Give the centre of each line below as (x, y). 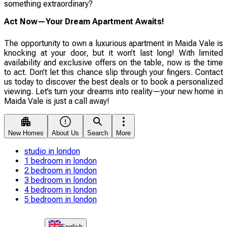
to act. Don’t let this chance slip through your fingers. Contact (113, 72)
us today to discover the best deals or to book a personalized (113, 82)
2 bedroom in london (61, 170)
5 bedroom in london (61, 199)
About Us (65, 133)
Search (98, 133)
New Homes (26, 133)
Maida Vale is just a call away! (57, 101)
